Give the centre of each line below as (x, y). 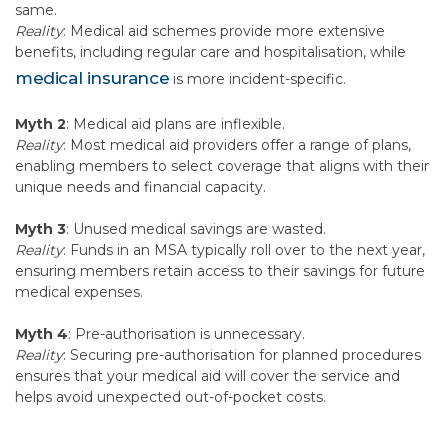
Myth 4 (41, 334)
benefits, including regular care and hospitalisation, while (210, 52)
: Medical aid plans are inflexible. (175, 124)
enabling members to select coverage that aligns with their (222, 166)
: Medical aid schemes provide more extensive (224, 31)
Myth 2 (40, 124)
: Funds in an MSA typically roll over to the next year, (244, 250)
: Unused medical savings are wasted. (196, 229)
